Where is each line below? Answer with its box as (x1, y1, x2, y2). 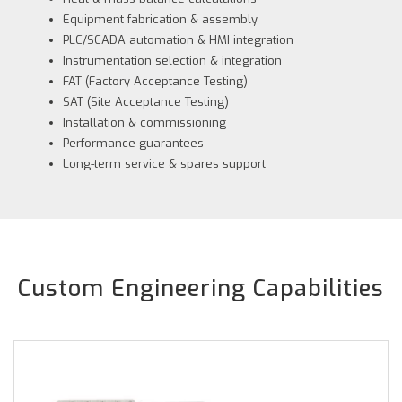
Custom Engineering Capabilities (18, 274, 384, 303)
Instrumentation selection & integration (63, 53, 282, 68)
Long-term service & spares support (63, 156, 266, 171)
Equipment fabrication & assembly (63, 12, 258, 27)
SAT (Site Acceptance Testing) (63, 94, 229, 109)
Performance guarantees (63, 135, 204, 151)
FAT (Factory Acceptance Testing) (63, 74, 248, 89)
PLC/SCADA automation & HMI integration (63, 32, 293, 48)
